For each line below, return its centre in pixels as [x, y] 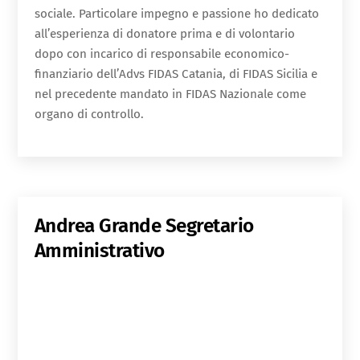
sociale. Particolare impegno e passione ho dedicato [176, 14]
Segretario [209, 226]
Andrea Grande [100, 226]
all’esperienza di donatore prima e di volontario [164, 34]
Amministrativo [99, 251]
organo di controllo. [89, 115]
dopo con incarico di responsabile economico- [162, 54]
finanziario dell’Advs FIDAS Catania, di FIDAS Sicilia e [176, 74]
